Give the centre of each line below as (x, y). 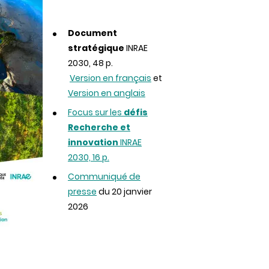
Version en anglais (106, 93)
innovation (93, 142)
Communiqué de (104, 177)
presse (82, 192)
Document (92, 33)
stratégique (96, 48)
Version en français (110, 78)
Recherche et (99, 127)
